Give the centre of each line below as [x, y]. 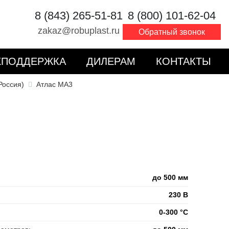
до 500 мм [170, 177]
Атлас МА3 [54, 84]
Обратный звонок [172, 32]
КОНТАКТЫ [184, 61]
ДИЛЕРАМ [111, 61]
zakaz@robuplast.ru [79, 31]
